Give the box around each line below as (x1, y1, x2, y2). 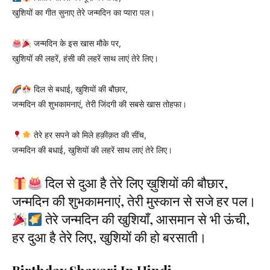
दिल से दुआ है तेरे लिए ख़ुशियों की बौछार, (42, 174, 228, 192)
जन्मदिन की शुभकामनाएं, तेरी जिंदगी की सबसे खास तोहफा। (12, 99, 187, 110)
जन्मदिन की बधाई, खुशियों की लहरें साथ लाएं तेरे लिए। (12, 145, 172, 155)
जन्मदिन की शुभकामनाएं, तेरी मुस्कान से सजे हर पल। (12, 192, 256, 210)
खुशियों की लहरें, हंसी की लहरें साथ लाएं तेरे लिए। (12, 53, 159, 64)
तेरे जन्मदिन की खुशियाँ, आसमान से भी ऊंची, (42, 210, 250, 228)
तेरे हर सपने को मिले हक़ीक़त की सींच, (31, 130, 146, 140)
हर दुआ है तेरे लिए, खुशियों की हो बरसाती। (12, 228, 207, 246)
